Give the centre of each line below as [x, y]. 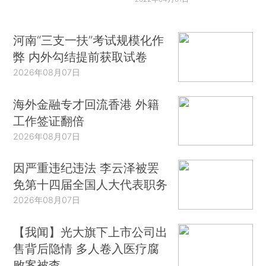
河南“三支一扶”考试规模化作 [89, 40]
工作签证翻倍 [49, 121]
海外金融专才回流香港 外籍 [86, 104]
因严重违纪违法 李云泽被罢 [86, 168]
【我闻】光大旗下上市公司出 [91, 232]
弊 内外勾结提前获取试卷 [80, 57]
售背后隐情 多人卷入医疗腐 [86, 248]
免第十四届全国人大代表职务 [91, 185]
